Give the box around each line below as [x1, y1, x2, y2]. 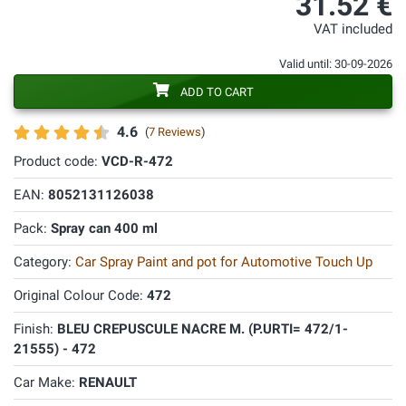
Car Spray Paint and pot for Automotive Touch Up [75, 254, 372, 270]
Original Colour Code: [14, 287, 147, 304]
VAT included [314, 22, 392, 37]
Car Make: [14, 374, 79, 391]
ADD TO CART [179, 85, 254, 99]
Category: [14, 254, 75, 270]
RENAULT [79, 374, 137, 391]
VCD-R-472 [101, 153, 173, 169]
